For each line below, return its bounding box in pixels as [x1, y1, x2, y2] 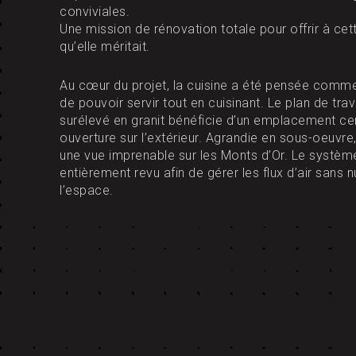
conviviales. [60, 3, 130, 19]
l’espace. [60, 182, 114, 198]
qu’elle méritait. [60, 38, 150, 54]
